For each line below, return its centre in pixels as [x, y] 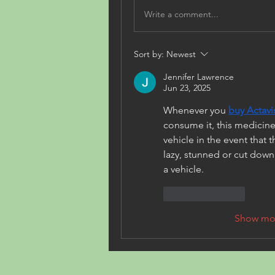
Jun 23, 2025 [187, 88]
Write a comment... [181, 14]
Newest [181, 54]
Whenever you [196, 110]
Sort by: [149, 54]
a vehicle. [184, 169]
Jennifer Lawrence [199, 77]
